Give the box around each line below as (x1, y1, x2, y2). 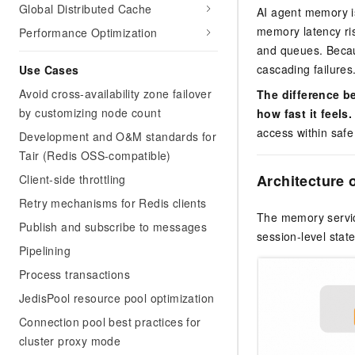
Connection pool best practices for (19, 314, 201, 330)
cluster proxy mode (19, 333, 121, 349)
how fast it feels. (257, 105, 353, 121)
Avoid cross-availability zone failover (19, 86, 212, 101)
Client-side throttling (19, 171, 126, 187)
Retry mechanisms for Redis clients (19, 195, 207, 211)
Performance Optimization (19, 25, 158, 40)
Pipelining (19, 242, 71, 258)
